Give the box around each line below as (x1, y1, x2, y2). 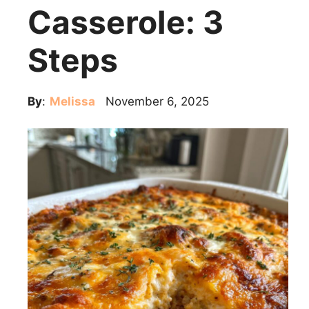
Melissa (50, 94, 95, 108)
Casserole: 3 (28, 3, 223, 41)
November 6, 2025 (106, 94, 209, 108)
